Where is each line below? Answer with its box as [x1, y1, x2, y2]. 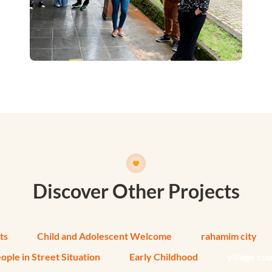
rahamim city [201, 230, 257, 242]
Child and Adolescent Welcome [37, 230, 172, 242]
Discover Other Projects [32, 179, 240, 203]
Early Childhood [129, 251, 198, 263]
